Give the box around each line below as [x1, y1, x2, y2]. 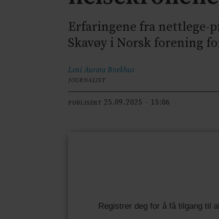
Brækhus [108, 66, 135, 75]
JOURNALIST [68, 77, 106, 85]
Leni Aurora [68, 66, 106, 75]
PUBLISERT [68, 99, 102, 107]
